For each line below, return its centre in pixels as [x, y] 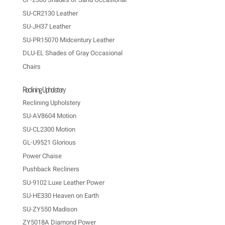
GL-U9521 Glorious [49, 143]
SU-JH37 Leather [46, 27]
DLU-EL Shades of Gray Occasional [72, 53]
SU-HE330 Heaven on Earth [61, 196]
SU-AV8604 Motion [49, 116]
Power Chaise [42, 156]
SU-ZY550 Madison [50, 209]
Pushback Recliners [51, 169]
